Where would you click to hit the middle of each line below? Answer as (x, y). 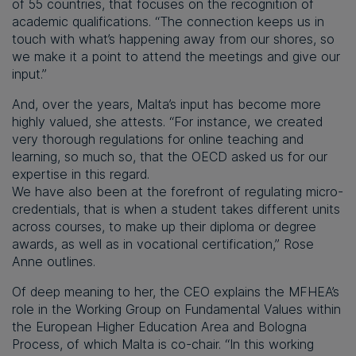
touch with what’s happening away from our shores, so (173, 39)
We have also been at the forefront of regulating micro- (178, 192)
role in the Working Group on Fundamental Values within (176, 310)
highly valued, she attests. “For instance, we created (167, 122)
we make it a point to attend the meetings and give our (176, 57)
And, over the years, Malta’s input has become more (166, 104)
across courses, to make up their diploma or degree (164, 227)
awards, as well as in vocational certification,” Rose (163, 244)
